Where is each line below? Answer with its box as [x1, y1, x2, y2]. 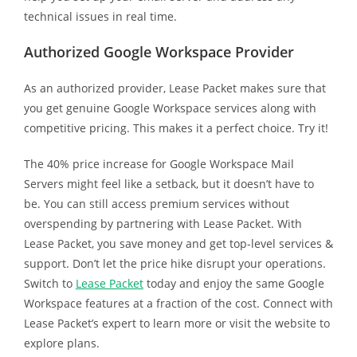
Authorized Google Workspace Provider [23, 41, 294, 61]
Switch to [23, 275, 76, 291]
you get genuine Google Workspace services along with [23, 100, 316, 116]
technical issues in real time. [23, 8, 177, 24]
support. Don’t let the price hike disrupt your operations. [23, 255, 326, 271]
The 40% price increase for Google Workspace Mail [23, 155, 294, 171]
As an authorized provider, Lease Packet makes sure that [23, 80, 326, 96]
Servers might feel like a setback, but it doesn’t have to [23, 175, 314, 191]
